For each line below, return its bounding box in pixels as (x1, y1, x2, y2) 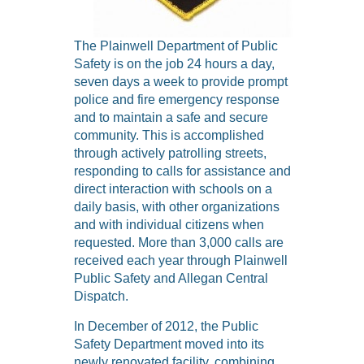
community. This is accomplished (74, 128, 264, 143)
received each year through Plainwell (74, 253, 288, 268)
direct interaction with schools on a (74, 182, 272, 197)
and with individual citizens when (74, 218, 264, 232)
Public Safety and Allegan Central (74, 271, 268, 286)
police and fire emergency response (74, 93, 279, 107)
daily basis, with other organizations (74, 200, 279, 214)
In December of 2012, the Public (74, 319, 258, 334)
